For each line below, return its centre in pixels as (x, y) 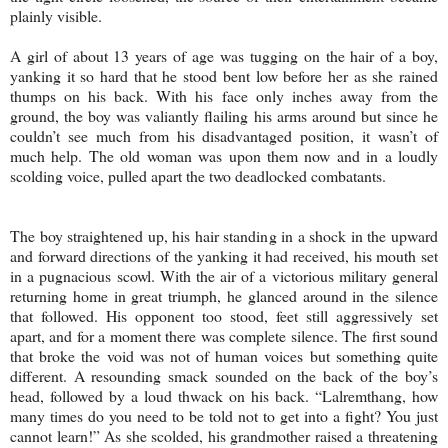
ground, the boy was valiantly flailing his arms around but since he (224, 115)
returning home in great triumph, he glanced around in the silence (224, 295)
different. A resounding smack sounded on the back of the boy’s (224, 375)
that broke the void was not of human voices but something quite (224, 355)
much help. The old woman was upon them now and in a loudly (224, 155)
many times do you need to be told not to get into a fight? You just (224, 415)
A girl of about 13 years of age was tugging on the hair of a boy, (224, 55)
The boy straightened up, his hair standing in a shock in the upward (224, 235)
